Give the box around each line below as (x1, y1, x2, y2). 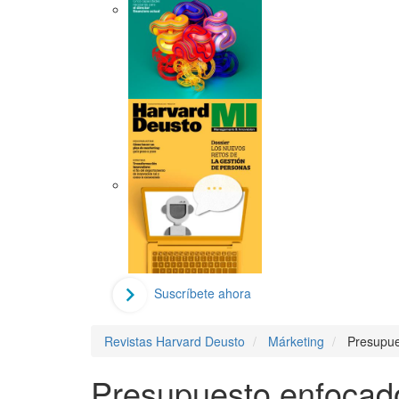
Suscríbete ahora (154, 284, 251, 303)
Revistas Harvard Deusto (104, 332, 245, 351)
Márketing (268, 332, 324, 351)
